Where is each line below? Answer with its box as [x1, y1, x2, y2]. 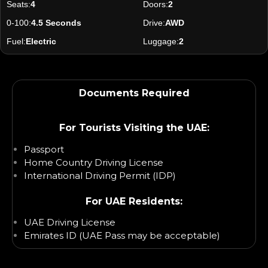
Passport [24, 143, 64, 155]
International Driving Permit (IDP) [24, 169, 176, 181]
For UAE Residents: [86, 195, 182, 207]
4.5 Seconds [31, 17, 81, 28]
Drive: [143, 17, 165, 28]
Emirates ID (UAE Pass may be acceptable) [24, 230, 220, 242]
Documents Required [78, 87, 190, 99]
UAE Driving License [24, 217, 115, 229]
